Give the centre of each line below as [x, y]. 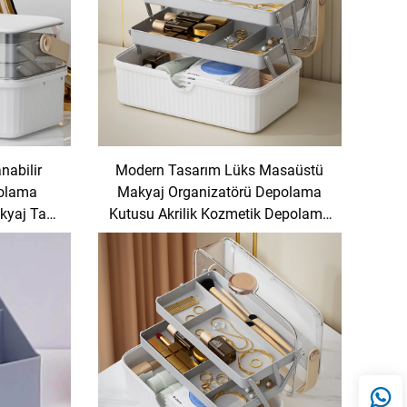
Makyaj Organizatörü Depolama [220, 192]
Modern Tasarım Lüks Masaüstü [220, 170]
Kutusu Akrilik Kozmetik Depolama [219, 213]
